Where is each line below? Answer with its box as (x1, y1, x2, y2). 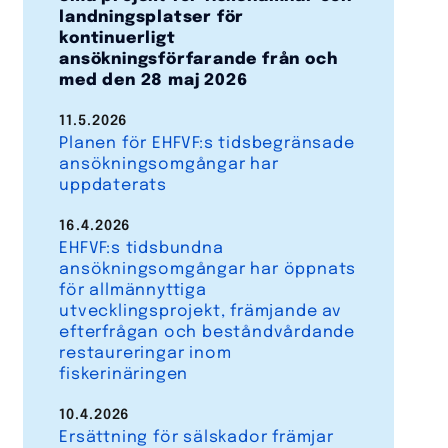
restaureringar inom (59, 345, 232, 363)
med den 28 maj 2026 (59, 72, 248, 90)
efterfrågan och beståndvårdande (59, 324, 356, 342)
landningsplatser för (59, 9, 245, 27)
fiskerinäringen (59, 366, 189, 384)
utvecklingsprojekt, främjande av (59, 303, 342, 321)
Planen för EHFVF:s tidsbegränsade (59, 135, 355, 153)
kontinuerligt (59, 30, 176, 48)
